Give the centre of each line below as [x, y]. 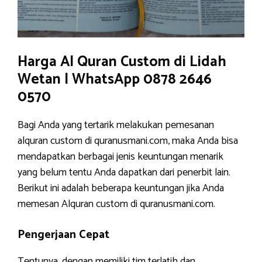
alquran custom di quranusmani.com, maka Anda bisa [128, 141]
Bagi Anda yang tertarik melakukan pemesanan [116, 125]
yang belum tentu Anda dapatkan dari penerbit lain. [124, 173]
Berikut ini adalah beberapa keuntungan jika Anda [121, 188]
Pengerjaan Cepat [63, 235]
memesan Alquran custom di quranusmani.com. [116, 204]
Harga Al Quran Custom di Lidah [122, 62]
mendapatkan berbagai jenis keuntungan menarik [120, 157]
